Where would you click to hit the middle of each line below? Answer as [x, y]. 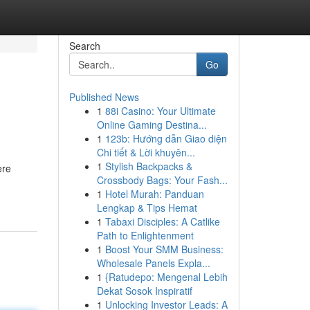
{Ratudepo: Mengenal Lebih [166, 277]
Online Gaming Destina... [152, 125]
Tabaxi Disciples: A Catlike [162, 221]
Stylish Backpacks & [148, 166]
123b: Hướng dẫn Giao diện [166, 138]
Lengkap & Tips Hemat [147, 208]
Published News [104, 97]
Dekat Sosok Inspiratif [144, 291]
